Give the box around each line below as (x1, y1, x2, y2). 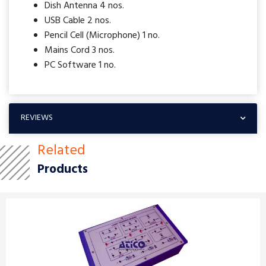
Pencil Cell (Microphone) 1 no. (45, 28, 160, 43)
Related (37, 140, 85, 162)
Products (37, 160, 88, 179)
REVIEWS (21, 111, 53, 125)
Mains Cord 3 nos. (45, 43, 115, 58)
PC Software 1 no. (45, 58, 116, 73)
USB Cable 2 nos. (45, 13, 111, 28)
